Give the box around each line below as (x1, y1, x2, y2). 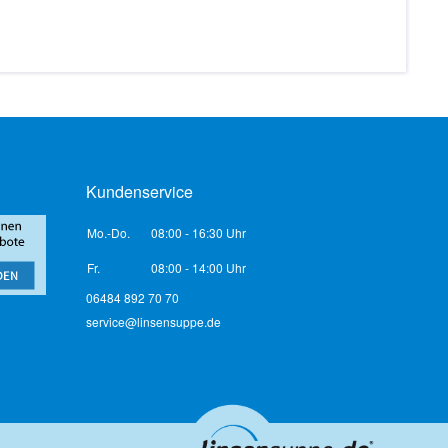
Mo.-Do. (87, 224, 130, 241)
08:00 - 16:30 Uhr (151, 224, 246, 241)
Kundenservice (86, 180, 193, 203)
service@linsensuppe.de (86, 313, 221, 330)
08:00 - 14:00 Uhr (151, 259, 246, 276)
